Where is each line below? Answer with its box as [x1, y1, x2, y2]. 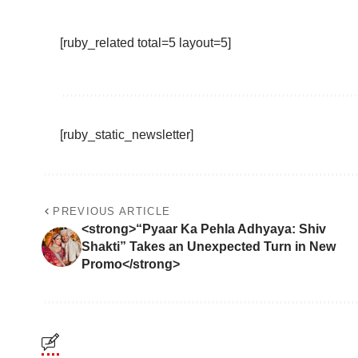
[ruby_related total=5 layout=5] [60, 36, 232, 50]
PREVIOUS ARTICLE [53, 205, 171, 218]
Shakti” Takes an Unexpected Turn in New [82, 240, 336, 254]
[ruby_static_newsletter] [60, 128, 194, 142]
